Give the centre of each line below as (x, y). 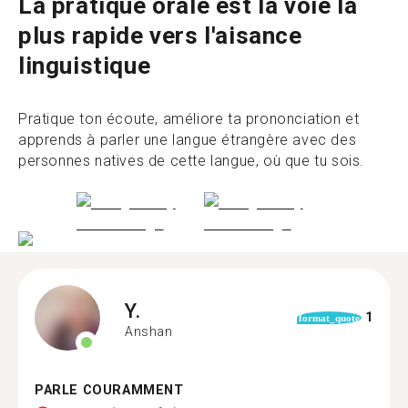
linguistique (85, 66)
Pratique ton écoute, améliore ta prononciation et (189, 119)
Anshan (149, 331)
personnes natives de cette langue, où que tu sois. (192, 161)
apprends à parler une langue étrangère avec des (188, 140)
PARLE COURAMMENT (109, 390)
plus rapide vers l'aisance (160, 36)
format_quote (329, 317)
